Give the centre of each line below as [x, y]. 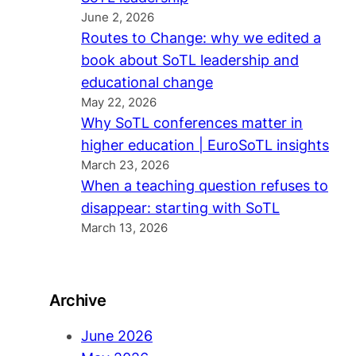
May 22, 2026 [119, 103]
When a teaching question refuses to [205, 186]
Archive [78, 301]
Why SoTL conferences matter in [192, 123]
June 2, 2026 [118, 18]
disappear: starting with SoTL [180, 208]
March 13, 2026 [124, 228]
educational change [147, 83]
